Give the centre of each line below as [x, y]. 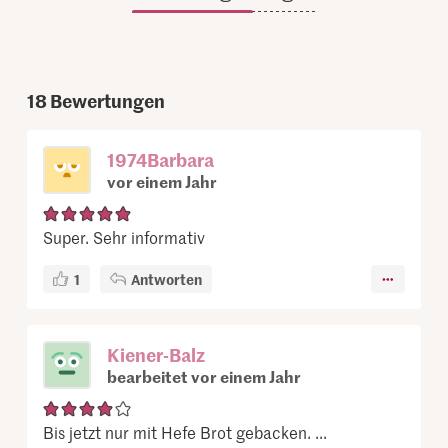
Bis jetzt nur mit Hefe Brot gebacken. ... [185, 432]
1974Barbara [161, 160]
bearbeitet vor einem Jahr [204, 376]
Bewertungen [108, 101]
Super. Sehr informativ [124, 237]
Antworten [167, 279]
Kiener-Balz [156, 355]
